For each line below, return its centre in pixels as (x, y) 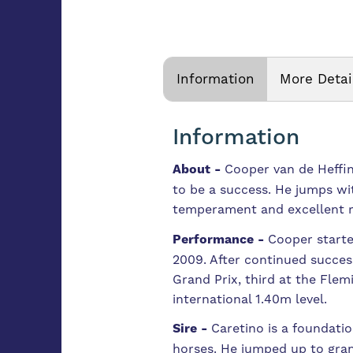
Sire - (191, 329)
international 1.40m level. (249, 299)
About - (196, 170)
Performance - (220, 239)
